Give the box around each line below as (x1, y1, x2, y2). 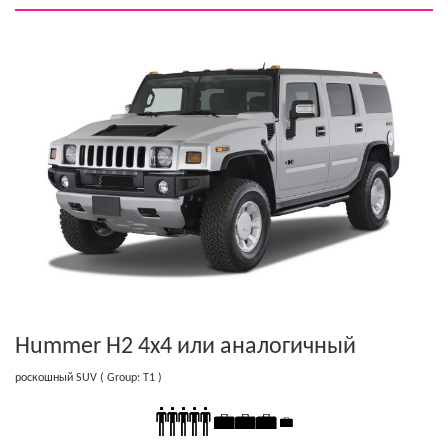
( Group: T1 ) (97, 372, 162, 385)
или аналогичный (177, 335, 356, 360)
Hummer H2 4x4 (15, 335, 177, 360)
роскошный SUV (15, 372, 97, 385)
